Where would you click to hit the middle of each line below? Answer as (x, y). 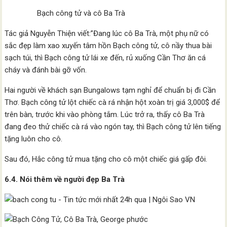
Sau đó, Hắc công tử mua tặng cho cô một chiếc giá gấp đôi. (106, 159)
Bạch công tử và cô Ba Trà (65, 13)
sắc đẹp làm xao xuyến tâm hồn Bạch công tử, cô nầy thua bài (108, 46)
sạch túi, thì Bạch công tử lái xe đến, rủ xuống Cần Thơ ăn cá (105, 58)
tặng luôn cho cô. (35, 139)
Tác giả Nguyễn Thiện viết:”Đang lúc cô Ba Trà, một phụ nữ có (107, 33)
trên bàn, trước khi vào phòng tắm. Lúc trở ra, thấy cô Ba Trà (105, 115)
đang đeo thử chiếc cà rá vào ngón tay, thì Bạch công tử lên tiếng (113, 127)
